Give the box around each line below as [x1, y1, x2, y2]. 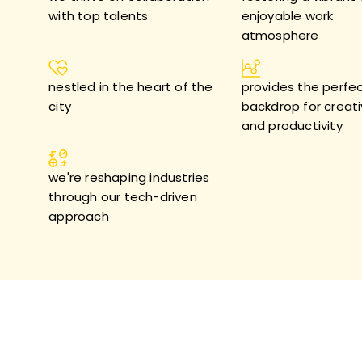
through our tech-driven [48, 188, 197, 205]
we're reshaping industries [48, 169, 210, 186]
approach [48, 208, 109, 225]
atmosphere [241, 27, 319, 44]
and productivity [241, 117, 343, 134]
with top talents [48, 7, 149, 24]
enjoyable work [241, 7, 334, 24]
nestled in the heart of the [48, 78, 213, 95]
